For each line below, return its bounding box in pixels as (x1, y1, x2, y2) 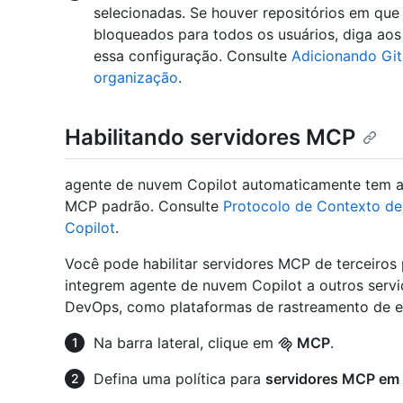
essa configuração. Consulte (94, 47, 291, 66)
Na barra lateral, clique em (94, 333, 278, 352)
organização (94, 68, 178, 87)
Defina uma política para (94, 369, 265, 388)
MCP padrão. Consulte (65, 196, 223, 215)
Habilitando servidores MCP (65, 124, 355, 151)
